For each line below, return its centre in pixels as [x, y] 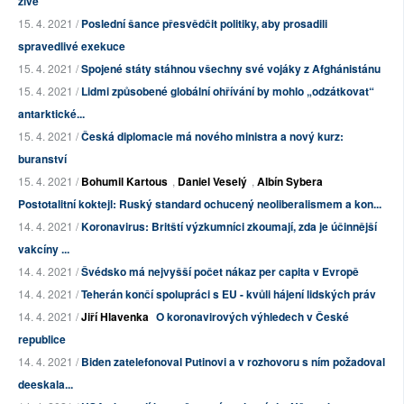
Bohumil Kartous [124, 182]
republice [42, 340]
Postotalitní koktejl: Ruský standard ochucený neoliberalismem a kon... [200, 204]
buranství [42, 159]
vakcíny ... [44, 249]
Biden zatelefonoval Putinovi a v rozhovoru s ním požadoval [233, 362]
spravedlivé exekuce [72, 46]
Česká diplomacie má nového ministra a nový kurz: [212, 137]
